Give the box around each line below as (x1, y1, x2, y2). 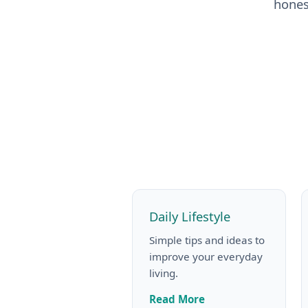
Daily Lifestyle (149, 207, 230, 225)
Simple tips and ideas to (149, 232, 265, 247)
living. (149, 265, 178, 280)
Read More (149, 291, 205, 306)
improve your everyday (149, 249, 263, 263)
